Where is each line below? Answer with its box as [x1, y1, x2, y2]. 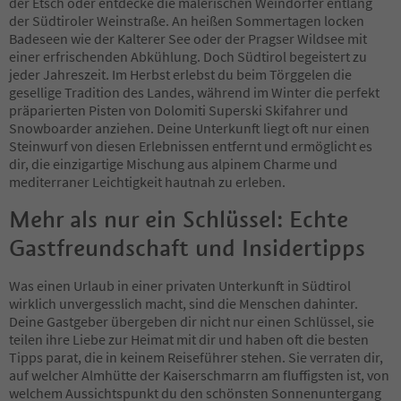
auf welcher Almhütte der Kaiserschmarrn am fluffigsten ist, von [9, 365, 389, 384]
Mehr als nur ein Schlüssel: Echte [9, 204, 348, 234]
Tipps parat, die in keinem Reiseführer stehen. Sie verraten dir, [9, 347, 383, 366]
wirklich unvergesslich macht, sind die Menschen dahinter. [9, 294, 358, 312]
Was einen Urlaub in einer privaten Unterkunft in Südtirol [9, 276, 351, 294]
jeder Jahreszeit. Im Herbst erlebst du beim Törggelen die [9, 64, 352, 83]
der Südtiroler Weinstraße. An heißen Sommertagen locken [9, 11, 364, 30]
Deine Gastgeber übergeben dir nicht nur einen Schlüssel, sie [9, 311, 374, 330]
